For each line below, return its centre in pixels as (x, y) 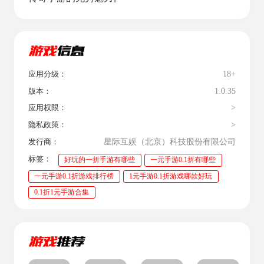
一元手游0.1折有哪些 (183, 160)
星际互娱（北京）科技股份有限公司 (170, 142)
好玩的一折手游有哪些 (100, 160)
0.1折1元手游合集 (62, 192)
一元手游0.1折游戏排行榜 (74, 176)
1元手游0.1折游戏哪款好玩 (171, 176)
